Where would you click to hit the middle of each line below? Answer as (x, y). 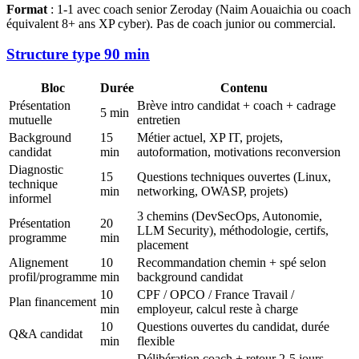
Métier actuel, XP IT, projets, (210, 138)
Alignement (38, 263)
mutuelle (30, 120)
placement (163, 245)
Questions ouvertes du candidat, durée (233, 327)
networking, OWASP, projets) (212, 192)
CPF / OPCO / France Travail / (216, 295)
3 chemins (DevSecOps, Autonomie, (230, 216)
